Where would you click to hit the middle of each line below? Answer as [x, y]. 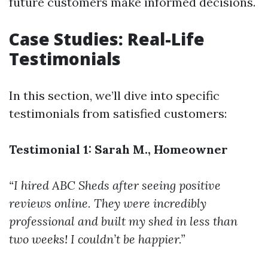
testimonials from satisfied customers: [118, 113]
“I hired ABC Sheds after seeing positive [115, 185]
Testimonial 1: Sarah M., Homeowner [118, 149]
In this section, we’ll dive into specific [114, 95]
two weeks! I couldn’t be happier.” [97, 239]
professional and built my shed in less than [123, 221]
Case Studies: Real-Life [107, 39]
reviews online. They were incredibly [108, 203]
